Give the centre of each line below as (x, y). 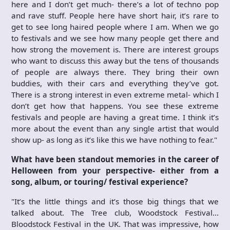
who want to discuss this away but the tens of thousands (115, 60)
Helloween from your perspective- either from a (115, 170)
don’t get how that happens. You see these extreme (115, 106)
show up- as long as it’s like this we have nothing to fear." (114, 139)
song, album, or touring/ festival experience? (100, 181)
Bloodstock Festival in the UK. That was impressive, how (115, 224)
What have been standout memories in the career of (115, 159)
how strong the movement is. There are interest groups (115, 49)
